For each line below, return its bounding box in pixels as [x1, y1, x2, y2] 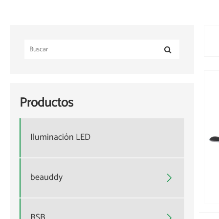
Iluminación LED [30, 130, 90, 145]
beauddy [30, 170, 63, 185]
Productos [20, 92, 73, 113]
